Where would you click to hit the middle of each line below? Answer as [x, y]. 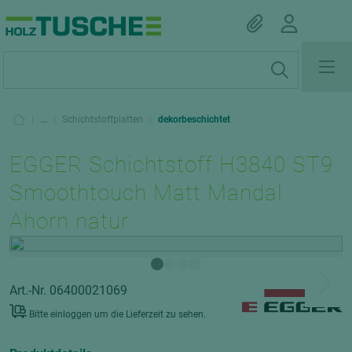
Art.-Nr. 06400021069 [68, 290]
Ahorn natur [70, 221]
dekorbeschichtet [194, 119]
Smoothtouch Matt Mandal [147, 193]
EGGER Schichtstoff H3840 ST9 [172, 165]
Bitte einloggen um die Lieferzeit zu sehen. [117, 314]
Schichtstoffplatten [103, 119]
